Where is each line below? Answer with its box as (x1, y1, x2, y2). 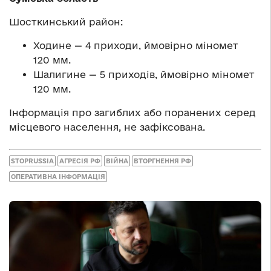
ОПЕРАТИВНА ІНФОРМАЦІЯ (11, 172, 105, 180)
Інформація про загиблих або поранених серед (9, 107, 256, 119)
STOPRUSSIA (11, 157, 54, 165)
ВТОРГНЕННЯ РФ (134, 157, 191, 165)
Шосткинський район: (9, 16, 123, 28)
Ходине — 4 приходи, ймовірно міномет (33, 40, 238, 51)
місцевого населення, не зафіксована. (9, 122, 205, 133)
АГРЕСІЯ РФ (59, 157, 100, 165)
